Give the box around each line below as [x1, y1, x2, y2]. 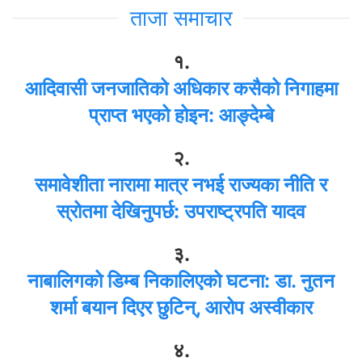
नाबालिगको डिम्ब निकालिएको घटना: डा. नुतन [27, 268, 335, 293]
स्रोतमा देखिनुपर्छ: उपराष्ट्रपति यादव [57, 199, 305, 223]
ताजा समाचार [129, 4, 233, 32]
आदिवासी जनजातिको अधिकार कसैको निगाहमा [24, 76, 338, 100]
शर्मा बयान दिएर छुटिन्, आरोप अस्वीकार [49, 295, 313, 319]
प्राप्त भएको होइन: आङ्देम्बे [88, 103, 274, 127]
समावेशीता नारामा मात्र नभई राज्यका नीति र [35, 172, 327, 196]
